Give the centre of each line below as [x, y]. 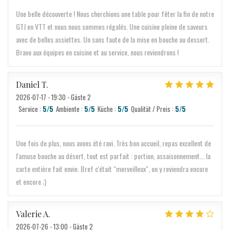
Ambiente [68, 109]
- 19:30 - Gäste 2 [69, 97]
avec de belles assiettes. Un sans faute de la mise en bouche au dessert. [113, 39]
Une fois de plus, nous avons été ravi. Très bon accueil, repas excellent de [113, 143]
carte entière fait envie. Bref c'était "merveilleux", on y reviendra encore [112, 169]
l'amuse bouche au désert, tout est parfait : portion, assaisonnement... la [113, 156]
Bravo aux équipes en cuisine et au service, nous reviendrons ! [97, 52]
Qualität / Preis [151, 109]
